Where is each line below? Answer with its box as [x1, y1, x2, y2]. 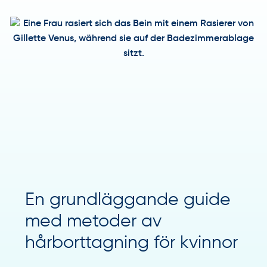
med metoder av [24, 212, 162, 231]
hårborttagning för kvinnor [24, 234, 238, 252]
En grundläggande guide [24, 191, 231, 209]
